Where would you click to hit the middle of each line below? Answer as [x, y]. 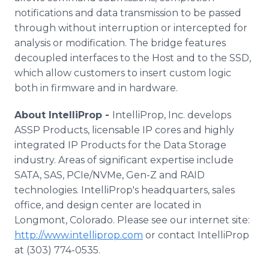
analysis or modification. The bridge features [120, 43]
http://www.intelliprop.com [79, 235]
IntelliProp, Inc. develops [172, 115]
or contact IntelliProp [196, 235]
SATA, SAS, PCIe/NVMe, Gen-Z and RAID [110, 175]
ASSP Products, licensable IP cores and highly [124, 130]
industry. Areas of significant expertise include [124, 160]
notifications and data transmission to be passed [128, 13]
